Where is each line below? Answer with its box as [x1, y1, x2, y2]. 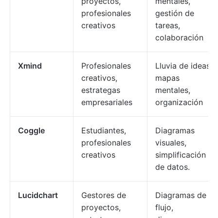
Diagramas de [155, 190, 206, 200]
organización [155, 97, 203, 107]
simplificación [155, 150, 206, 160]
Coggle [18, 126, 45, 135]
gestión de [155, 8, 194, 18]
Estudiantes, [81, 126, 126, 135]
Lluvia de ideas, [155, 61, 212, 71]
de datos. [155, 162, 190, 172]
